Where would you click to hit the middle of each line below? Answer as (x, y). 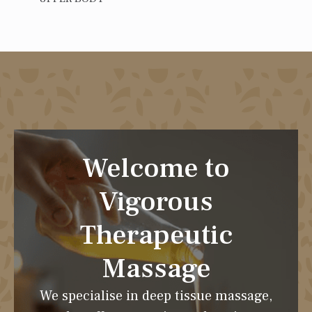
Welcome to (156, 168)
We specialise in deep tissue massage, (156, 296)
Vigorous (156, 202)
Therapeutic (156, 235)
